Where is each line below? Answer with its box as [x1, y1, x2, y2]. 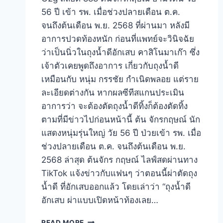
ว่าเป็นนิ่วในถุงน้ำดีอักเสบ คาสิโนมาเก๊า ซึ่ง [41, 47, 200, 57]
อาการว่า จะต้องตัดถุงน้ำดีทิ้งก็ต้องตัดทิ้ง [41, 101, 188, 111]
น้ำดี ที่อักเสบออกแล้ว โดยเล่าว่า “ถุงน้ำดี [41, 181, 191, 192]
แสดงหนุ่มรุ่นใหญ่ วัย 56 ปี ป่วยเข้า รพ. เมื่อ [41, 127, 201, 138]
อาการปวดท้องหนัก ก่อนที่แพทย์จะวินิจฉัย [41, 33, 194, 44]
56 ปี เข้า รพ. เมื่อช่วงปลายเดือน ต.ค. [41, 6, 180, 17]
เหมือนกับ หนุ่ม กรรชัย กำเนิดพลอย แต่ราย [41, 74, 199, 84]
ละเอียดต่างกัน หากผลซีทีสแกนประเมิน [41, 87, 184, 98]
